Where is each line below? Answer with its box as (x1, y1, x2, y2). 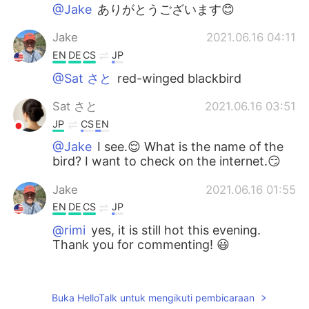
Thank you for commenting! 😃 (52, 237, 230, 252)
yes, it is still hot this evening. (88, 223, 261, 238)
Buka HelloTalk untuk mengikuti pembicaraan (51, 291, 255, 303)
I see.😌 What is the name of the (94, 139, 284, 154)
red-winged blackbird (114, 70, 242, 86)
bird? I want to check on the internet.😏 (52, 154, 281, 169)
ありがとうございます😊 (94, 2, 235, 17)
